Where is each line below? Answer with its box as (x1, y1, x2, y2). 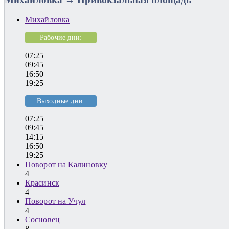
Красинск (25, 178, 59, 188)
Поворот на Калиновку (25, 160, 107, 169)
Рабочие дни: (39, 33, 82, 42)
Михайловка (25, 15, 70, 24)
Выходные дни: (36, 97, 85, 105)
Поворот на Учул (25, 197, 86, 206)
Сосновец (25, 215, 60, 224)
